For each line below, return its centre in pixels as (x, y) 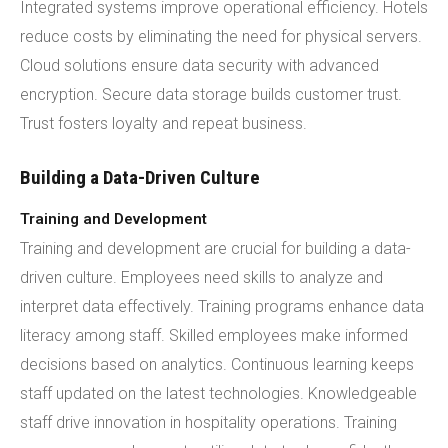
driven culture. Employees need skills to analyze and (201, 277)
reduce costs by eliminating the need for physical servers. (221, 36)
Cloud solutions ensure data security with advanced (199, 65)
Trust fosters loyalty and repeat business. (163, 123)
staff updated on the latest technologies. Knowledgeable (218, 393)
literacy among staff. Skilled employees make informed (214, 335)
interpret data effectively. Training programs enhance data (222, 306)
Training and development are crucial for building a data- (215, 248)
